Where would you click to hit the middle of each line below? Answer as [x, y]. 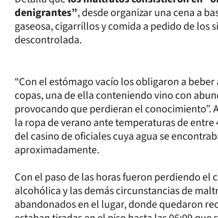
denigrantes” [46, 13]
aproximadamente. [57, 150]
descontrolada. [48, 40]
